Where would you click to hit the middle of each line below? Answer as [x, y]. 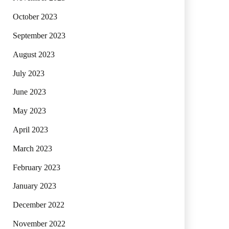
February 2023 [36, 167]
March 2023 [32, 148]
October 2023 [35, 17]
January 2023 [34, 186]
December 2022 [38, 205]
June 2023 [29, 92]
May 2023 [29, 111]
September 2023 [39, 36]
